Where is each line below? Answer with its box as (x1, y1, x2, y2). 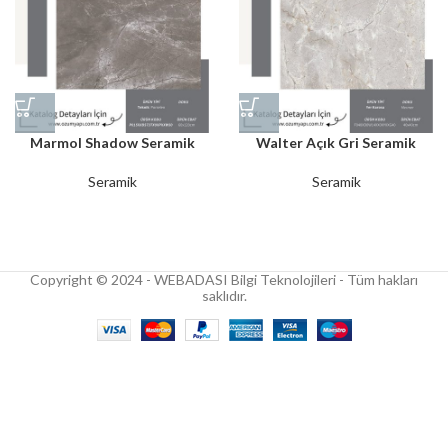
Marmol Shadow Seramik (29, 134, 195, 151)
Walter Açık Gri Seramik (256, 134, 416, 151)
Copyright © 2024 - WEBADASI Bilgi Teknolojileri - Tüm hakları (30, 271, 418, 288)
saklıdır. (201, 287, 247, 304)
